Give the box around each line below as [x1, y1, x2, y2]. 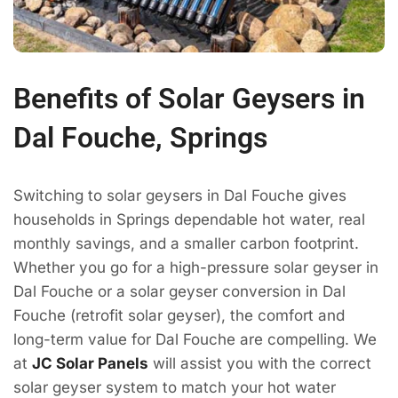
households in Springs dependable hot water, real [13, 210, 365, 228]
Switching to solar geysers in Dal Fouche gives [13, 186, 346, 204]
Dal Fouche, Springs [13, 120, 267, 155]
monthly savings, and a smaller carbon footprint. [13, 234, 359, 252]
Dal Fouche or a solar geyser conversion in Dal [13, 282, 346, 300]
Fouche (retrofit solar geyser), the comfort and [13, 306, 345, 324]
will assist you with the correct [148, 354, 371, 372]
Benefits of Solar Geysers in [13, 81, 365, 115]
